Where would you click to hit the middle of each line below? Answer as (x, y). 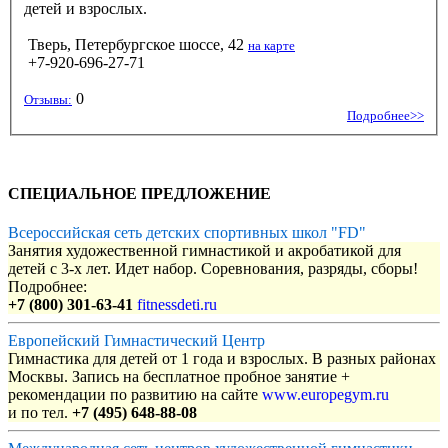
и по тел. (40, 413)
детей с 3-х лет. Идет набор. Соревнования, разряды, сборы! (213, 269)
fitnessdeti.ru (177, 305)
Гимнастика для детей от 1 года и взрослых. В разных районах (222, 359)
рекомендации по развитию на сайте (135, 395)
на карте (271, 45)
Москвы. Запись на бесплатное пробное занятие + (179, 377)
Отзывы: (48, 99)
